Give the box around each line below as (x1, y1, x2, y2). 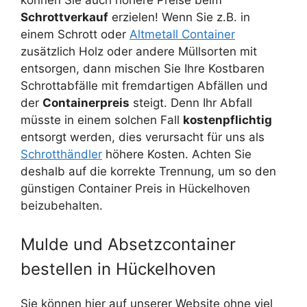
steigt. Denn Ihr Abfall (130, 96, 252, 110)
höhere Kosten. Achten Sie (102, 147, 251, 162)
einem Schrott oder (21, 27, 130, 42)
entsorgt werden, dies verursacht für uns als (21, 130, 265, 145)
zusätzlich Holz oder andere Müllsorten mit (21, 45, 257, 59)
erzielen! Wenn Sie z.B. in (108, 10, 250, 25)
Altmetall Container (130, 27, 235, 42)
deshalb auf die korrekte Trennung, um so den (21, 164, 276, 179)
